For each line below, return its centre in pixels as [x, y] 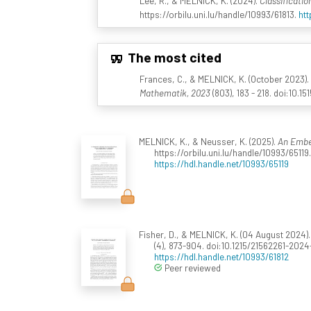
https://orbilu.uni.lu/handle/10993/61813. [219, 15]
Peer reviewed [192, 268]
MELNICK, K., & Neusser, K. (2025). [208, 142]
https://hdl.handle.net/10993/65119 [221, 164]
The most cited [173, 57]
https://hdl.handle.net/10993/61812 [221, 257]
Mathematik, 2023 [175, 93]
